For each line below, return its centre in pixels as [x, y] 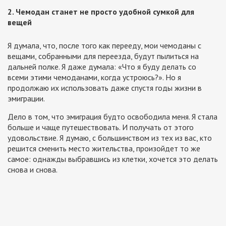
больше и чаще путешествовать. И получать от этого [101, 127]
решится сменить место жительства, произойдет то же [104, 148]
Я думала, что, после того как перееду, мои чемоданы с [104, 45]
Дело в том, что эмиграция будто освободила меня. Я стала [112, 116]
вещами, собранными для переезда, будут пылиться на [103, 56]
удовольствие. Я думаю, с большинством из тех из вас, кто [110, 137]
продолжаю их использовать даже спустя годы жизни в [105, 88]
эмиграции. [26, 98]
